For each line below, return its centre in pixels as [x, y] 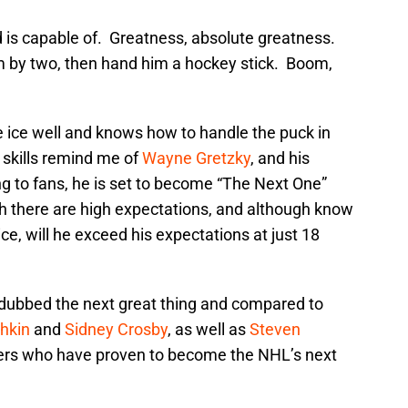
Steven [275, 330]
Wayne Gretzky [196, 158]
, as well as [209, 330]
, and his [280, 158]
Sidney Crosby [116, 330]
